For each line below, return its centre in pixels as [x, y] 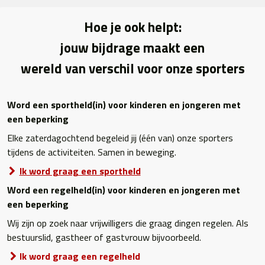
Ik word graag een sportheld [80, 171]
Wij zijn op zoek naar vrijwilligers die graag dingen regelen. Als [128, 223]
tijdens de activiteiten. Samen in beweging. [92, 152]
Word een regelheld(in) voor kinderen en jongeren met [124, 190]
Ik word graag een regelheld [80, 256]
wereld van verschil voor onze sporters [132, 69]
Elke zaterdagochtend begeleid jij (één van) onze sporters [120, 138]
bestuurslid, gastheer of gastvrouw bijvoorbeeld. [105, 237]
